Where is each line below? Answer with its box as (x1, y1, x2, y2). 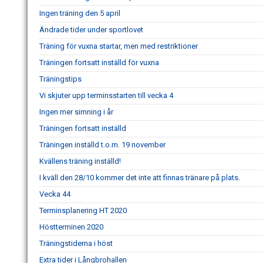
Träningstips (39, 75, 82, 84)
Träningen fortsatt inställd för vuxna (39, 58, 159, 68)
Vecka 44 (39, 190, 70, 199)
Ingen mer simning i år (39, 107, 113, 117)
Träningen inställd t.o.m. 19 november (39, 140, 166, 150)
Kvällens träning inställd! (39, 157, 121, 166)
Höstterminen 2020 (39, 222, 103, 232)
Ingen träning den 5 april (39, 9, 120, 18)
